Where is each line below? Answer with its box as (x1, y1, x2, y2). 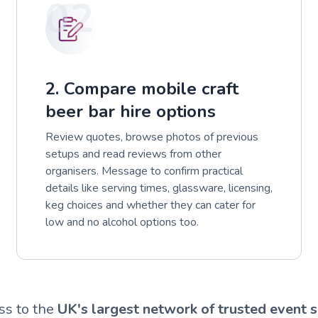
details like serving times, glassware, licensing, (45, 180, 273, 196)
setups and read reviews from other (45, 146, 221, 162)
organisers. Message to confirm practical (45, 163, 243, 179)
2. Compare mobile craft (45, 77, 238, 100)
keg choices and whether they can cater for (45, 197, 256, 213)
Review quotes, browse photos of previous (45, 128, 258, 145)
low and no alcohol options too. (45, 214, 199, 230)
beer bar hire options (45, 99, 216, 123)
